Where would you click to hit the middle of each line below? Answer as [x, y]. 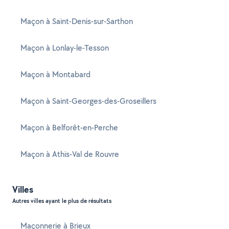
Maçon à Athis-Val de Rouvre [70, 154]
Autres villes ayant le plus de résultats [62, 201]
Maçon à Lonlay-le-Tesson [65, 48]
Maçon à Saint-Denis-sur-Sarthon [77, 21]
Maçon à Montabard [55, 74]
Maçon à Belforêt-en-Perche [69, 128]
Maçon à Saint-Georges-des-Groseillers [88, 101]
